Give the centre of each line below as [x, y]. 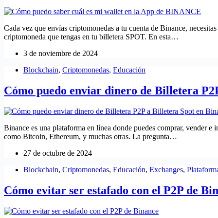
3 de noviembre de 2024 [61, 54]
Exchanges [166, 170]
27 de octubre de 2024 [58, 153]
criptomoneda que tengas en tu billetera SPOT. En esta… [91, 37]
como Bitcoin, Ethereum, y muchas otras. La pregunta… [91, 137]
